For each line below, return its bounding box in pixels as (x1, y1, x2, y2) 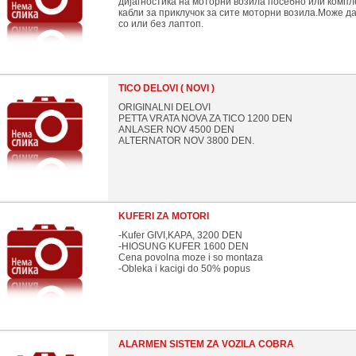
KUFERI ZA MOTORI (118, 211, 209, 222)
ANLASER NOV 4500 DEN (118, 124, 234, 135)
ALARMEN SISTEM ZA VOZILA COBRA (118, 339, 294, 350)
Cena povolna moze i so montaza (118, 252, 263, 263)
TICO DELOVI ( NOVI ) (118, 83, 215, 94)
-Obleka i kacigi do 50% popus (118, 263, 250, 274)
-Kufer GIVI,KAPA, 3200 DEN (118, 230, 242, 241)
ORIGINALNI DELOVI (118, 102, 211, 113)
